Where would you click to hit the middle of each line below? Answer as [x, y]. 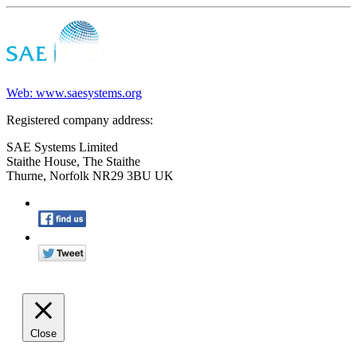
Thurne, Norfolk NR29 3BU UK [90, 176]
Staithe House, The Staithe [73, 162]
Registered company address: [80, 120]
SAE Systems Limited [62, 147]
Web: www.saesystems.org [74, 93]
